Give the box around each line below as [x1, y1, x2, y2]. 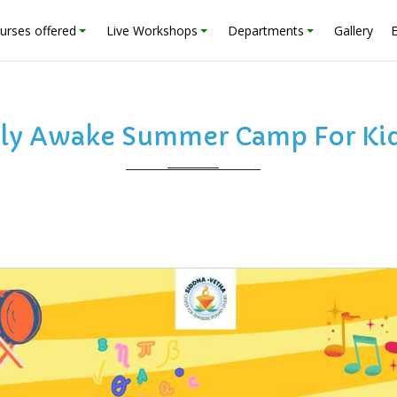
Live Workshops [106, 22, 198, 39]
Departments [228, 22, 304, 39]
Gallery [334, 22, 373, 39]
